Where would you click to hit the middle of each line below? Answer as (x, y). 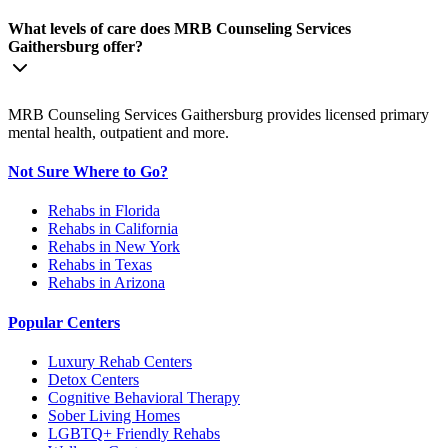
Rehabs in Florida (104, 211)
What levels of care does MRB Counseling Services (179, 29)
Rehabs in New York (114, 247)
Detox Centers (93, 379)
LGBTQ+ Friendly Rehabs (134, 433)
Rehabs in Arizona (106, 283)
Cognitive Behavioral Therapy (144, 397)
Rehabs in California (113, 229)
